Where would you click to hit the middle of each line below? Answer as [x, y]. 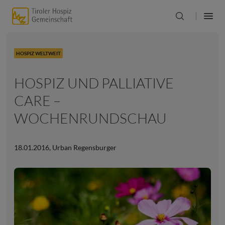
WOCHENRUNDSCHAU [90, 118]
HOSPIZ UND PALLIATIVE [94, 83]
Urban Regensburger [84, 147]
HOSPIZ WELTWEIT [38, 53]
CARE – [37, 100]
